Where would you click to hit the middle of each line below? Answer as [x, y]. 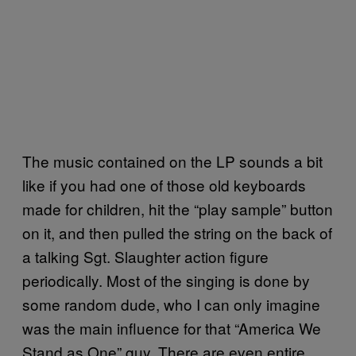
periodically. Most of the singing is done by [166, 280]
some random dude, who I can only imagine [171, 304]
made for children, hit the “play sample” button [178, 209]
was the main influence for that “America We [172, 328]
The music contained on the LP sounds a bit [172, 161]
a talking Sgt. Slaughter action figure [145, 256]
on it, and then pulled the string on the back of [177, 232]
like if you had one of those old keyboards [164, 185]
